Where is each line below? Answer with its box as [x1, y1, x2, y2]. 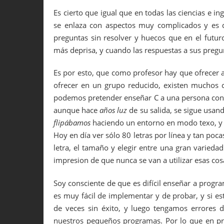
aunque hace [53, 105, 100, 115]
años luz [99, 105, 127, 115]
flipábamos [53, 117, 90, 128]
